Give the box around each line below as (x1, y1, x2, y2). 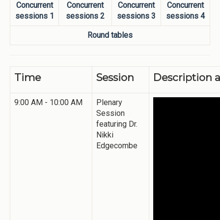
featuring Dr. (96, 119, 137, 129)
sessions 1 (15, 11, 54, 21)
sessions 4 (166, 11, 205, 21)
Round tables (87, 30, 133, 40)
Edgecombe (96, 140, 137, 150)
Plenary (96, 97, 122, 107)
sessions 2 (66, 11, 105, 21)
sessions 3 (117, 11, 156, 21)
